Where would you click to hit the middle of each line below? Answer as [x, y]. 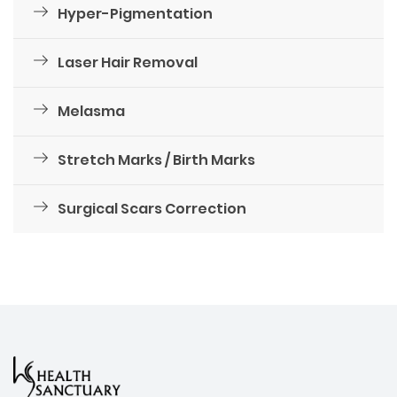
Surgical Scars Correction [151, 209]
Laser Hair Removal [126, 63]
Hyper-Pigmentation [134, 14]
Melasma [90, 112]
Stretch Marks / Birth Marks [155, 160]
